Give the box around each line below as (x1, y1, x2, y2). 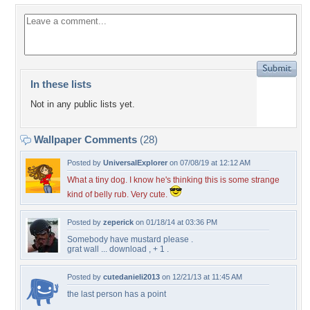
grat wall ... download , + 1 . (67, 244, 169, 254)
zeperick (103, 218, 134, 226)
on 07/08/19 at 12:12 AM (167, 158, 250, 167)
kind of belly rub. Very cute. (67, 190, 170, 199)
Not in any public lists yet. (30, 99, 135, 110)
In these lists (30, 78, 91, 90)
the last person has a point (67, 289, 166, 299)
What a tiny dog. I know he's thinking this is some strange (67, 175, 280, 185)
